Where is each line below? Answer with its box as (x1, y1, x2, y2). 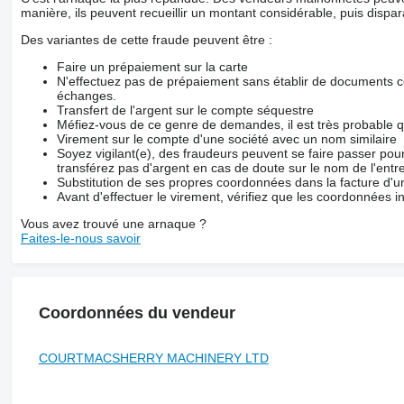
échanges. (56, 87, 116, 103)
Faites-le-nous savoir (20, 230, 141, 245)
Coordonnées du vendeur (38, 303, 235, 322)
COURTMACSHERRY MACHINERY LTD (38, 350, 269, 365)
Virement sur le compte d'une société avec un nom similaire (56, 131, 397, 146)
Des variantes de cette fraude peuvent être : (20, 32, 272, 47)
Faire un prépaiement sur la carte (56, 59, 248, 74)
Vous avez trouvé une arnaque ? (20, 216, 207, 231)
